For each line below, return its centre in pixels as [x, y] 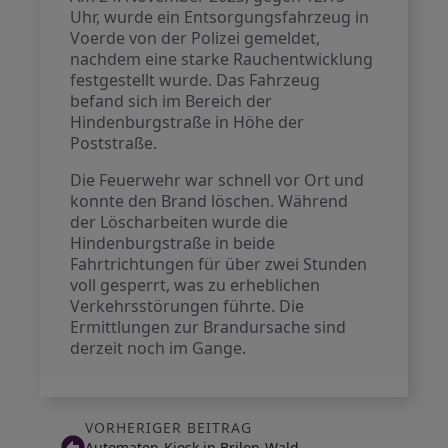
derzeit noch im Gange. [158, 348]
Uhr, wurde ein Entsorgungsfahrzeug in [220, 17]
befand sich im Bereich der [171, 101]
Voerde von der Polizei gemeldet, [195, 38]
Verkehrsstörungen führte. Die [187, 306]
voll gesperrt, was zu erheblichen [195, 285]
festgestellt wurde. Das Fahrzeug [195, 80]
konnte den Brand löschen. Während [209, 201]
